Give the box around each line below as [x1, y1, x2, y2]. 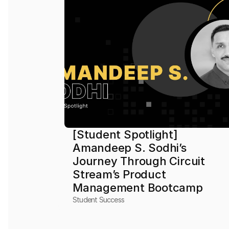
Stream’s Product [73, 168, 166, 181]
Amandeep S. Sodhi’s [73, 141, 187, 154]
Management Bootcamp [73, 181, 203, 194]
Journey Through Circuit [73, 154, 205, 168]
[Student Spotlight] [73, 128, 178, 141]
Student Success [73, 195, 125, 204]
